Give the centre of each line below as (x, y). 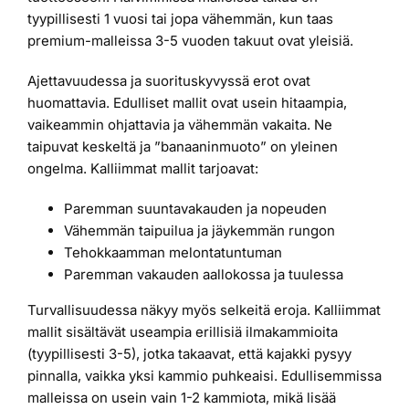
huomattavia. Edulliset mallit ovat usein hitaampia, (187, 103)
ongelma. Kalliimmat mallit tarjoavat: (143, 169)
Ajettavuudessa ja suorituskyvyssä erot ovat (169, 81)
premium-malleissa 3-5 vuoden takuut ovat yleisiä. (190, 41)
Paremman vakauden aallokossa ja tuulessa (204, 275)
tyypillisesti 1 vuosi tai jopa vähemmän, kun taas (180, 19)
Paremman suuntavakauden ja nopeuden (195, 209)
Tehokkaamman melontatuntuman (173, 253)
